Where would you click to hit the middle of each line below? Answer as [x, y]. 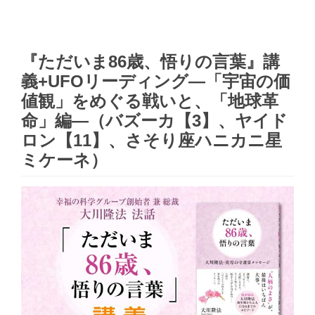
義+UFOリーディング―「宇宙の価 [156, 81]
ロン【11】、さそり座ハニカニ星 [152, 140]
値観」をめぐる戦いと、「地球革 [150, 101]
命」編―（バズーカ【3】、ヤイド [154, 121]
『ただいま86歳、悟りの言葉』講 [150, 62]
